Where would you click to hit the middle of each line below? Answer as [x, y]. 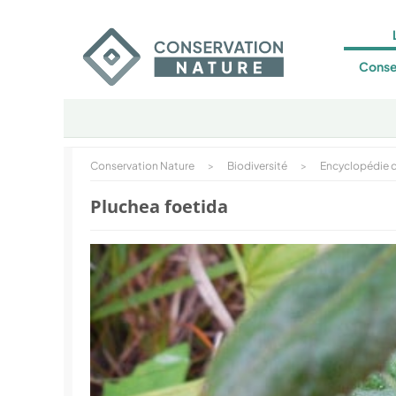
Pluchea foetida [159, 206]
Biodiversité [257, 166]
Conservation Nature [142, 166]
